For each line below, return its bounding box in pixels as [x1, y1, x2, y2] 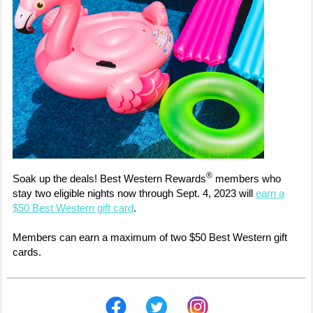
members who [212, 173, 281, 184]
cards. [13, 246, 41, 258]
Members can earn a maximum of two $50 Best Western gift [13, 231, 287, 243]
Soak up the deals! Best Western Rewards [13, 173, 206, 184]
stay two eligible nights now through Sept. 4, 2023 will [13, 187, 256, 199]
